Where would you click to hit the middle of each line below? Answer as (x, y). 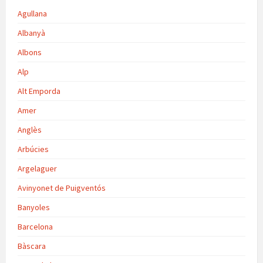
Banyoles (34, 208)
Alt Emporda (39, 91)
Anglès (30, 130)
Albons (30, 53)
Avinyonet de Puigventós (62, 188)
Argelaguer (37, 169)
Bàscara (32, 246)
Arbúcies (33, 149)
